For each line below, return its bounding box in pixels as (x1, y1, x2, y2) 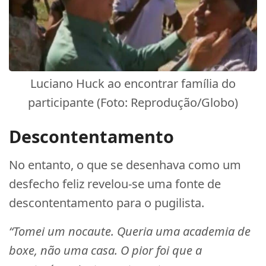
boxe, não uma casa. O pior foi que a (9, 242, 202, 258)
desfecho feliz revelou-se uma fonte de (9, 176, 221, 192)
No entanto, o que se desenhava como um (9, 157, 241, 173)
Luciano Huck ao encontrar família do (30, 75, 236, 91)
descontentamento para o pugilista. (9, 195, 204, 211)
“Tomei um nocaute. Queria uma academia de (9, 223, 251, 239)
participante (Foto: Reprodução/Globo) (28, 94, 238, 110)
